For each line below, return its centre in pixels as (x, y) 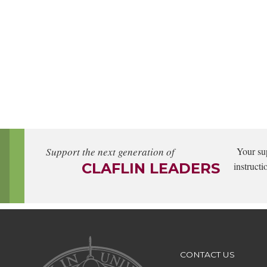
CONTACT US (207, 255)
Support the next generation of (110, 152)
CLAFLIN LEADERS (151, 169)
